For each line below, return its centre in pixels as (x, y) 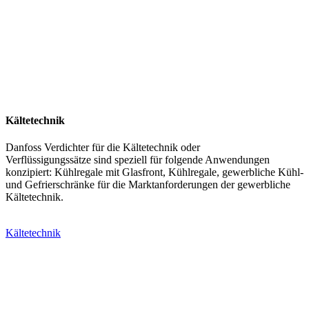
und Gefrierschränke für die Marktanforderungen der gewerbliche (148, 185)
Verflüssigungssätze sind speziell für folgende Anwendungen (138, 160)
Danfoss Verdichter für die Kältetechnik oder (103, 147)
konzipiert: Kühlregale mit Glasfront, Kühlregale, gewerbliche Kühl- (154, 172)
